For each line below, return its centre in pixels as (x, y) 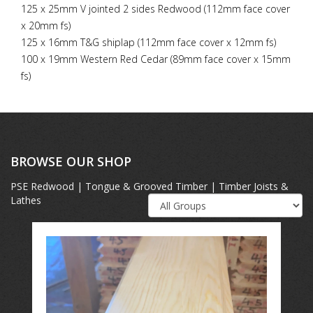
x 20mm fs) (46, 25)
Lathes (26, 200)
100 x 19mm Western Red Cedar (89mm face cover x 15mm (156, 59)
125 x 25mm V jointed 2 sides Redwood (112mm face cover (155, 8)
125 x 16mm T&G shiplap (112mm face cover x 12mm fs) (148, 42)
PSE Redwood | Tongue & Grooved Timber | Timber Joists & (150, 186)
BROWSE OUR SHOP (71, 161)
